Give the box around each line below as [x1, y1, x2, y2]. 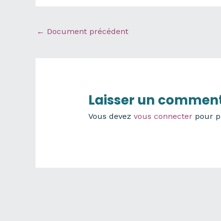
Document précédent [44, 26, 128, 36]
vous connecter [133, 111, 192, 121]
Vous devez [88, 111, 134, 121]
